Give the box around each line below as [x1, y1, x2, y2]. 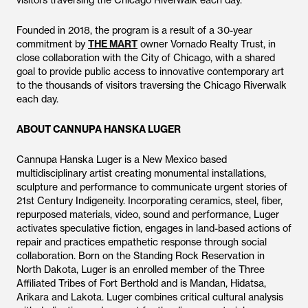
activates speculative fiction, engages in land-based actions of [16, 222, 291, 234]
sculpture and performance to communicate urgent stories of [16, 181, 287, 193]
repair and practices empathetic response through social [16, 236, 267, 248]
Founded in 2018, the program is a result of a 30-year [16, 24, 252, 36]
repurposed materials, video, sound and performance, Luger [16, 208, 279, 221]
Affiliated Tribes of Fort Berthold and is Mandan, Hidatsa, [16, 277, 266, 289]
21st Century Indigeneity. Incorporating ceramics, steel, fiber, [16, 195, 283, 207]
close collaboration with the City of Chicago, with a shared [16, 52, 275, 64]
